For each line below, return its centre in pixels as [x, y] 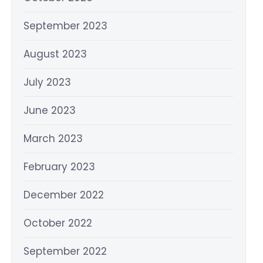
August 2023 [55, 54]
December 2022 [64, 195]
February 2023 [60, 167]
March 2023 [53, 139]
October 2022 [58, 223]
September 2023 [66, 26]
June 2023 [50, 110]
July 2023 [48, 82]
